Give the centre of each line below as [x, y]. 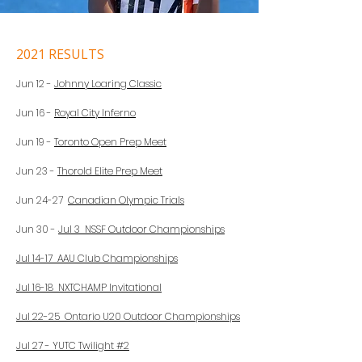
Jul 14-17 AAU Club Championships [97, 258]
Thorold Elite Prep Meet [110, 171]
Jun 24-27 [42, 200]
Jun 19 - [35, 142]
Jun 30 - [37, 229]
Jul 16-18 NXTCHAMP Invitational [89, 287]
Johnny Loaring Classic [108, 84]
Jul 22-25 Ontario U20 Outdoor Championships [128, 316]
